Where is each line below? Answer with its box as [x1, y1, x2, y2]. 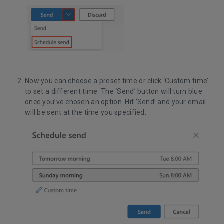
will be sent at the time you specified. [25, 108, 146, 117]
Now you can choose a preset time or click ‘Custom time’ [25, 77, 209, 85]
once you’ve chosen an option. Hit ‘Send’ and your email [25, 98, 206, 106]
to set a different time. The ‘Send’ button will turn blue [25, 87, 202, 96]
